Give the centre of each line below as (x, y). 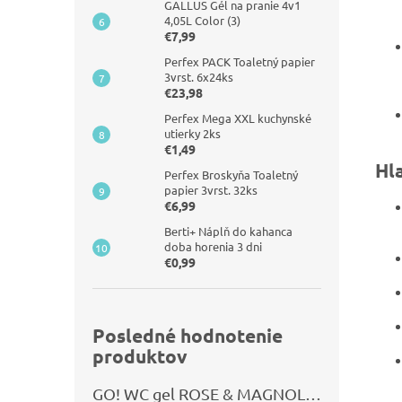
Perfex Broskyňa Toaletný (231, 175)
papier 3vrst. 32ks (211, 190)
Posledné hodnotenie (188, 335)
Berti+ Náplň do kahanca (228, 231)
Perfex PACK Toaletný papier (240, 61)
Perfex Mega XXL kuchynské (238, 118)
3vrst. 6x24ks (199, 77)
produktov (140, 356)
